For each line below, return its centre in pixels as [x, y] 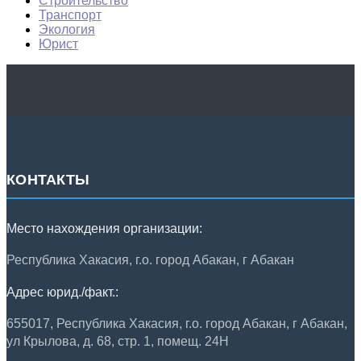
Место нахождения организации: [104, 229]
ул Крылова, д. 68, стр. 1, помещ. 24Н [118, 342]
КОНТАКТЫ [48, 180]
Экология [67, 29]
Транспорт [70, 15]
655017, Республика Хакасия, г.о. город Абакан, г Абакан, [177, 324]
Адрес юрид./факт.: [62, 293]
